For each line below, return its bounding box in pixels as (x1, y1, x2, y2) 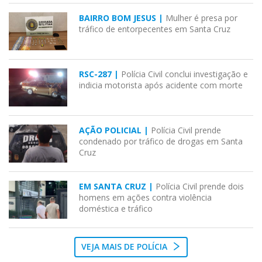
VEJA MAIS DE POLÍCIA (81, 241, 170, 253)
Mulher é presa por (166, 12, 237, 24)
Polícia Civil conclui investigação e (121, 68, 248, 80)
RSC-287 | (79, 68, 121, 80)
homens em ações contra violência (79, 192, 212, 204)
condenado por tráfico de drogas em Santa (79, 136, 243, 147)
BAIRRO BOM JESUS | (79, 12, 166, 24)
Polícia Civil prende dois (156, 181, 244, 192)
